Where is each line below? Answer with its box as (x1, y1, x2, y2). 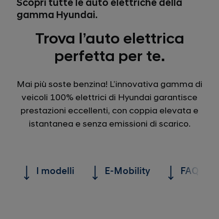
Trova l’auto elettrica (35, 29, 184, 48)
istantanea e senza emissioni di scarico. (28, 118, 191, 130)
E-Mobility (105, 165, 151, 177)
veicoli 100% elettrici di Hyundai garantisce (22, 92, 197, 103)
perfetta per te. (54, 47, 165, 66)
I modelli (36, 165, 75, 177)
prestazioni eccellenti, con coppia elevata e (21, 105, 198, 116)
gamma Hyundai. (17, 9, 98, 22)
